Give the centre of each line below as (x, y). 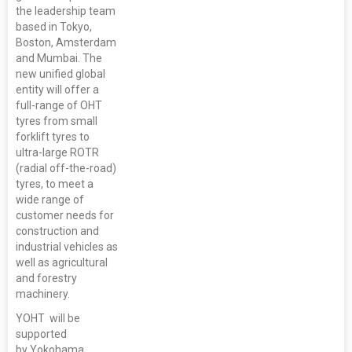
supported (41, 334)
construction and (57, 231)
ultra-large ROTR (57, 153)
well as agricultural (62, 263)
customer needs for (65, 216)
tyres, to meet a (55, 184)
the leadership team (66, 11)
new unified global (60, 74)
